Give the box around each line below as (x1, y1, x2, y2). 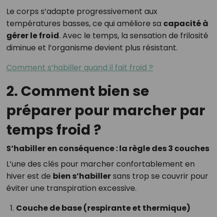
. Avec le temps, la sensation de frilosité (59, 30, 208, 42)
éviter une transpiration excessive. (6, 183, 137, 194)
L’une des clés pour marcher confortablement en (6, 158, 195, 170)
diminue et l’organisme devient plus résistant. (6, 42, 178, 54)
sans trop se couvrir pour (110, 170, 208, 182)
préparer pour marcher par (6, 101, 205, 121)
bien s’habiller (52, 170, 111, 182)
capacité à (163, 18, 208, 30)
